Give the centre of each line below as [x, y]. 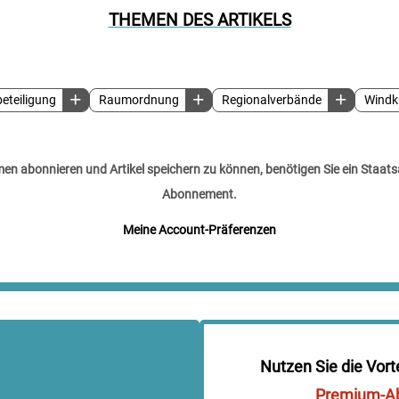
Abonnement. [199, 194]
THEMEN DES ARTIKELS [199, 20]
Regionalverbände [271, 100]
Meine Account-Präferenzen [199, 229]
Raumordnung [138, 100]
